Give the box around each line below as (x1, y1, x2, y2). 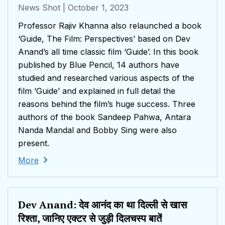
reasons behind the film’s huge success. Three (18, 99, 195, 109)
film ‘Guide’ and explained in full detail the (18, 86, 175, 96)
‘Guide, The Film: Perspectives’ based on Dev (18, 34, 190, 44)
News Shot (18, 3, 60, 13)
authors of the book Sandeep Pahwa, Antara (18, 112, 191, 123)
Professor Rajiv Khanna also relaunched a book (18, 21, 201, 31)
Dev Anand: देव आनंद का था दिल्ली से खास (18, 198, 187, 212)
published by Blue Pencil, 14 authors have (18, 60, 179, 70)
